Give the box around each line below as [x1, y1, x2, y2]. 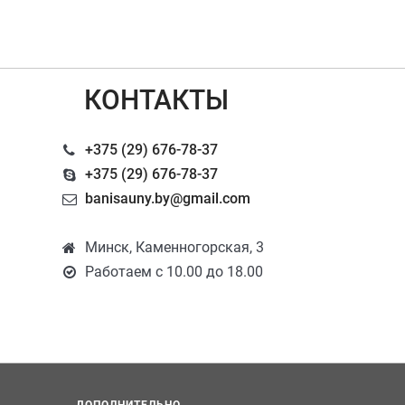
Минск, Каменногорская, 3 [85, 238, 264, 256]
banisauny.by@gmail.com [85, 189, 250, 207]
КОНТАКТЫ [84, 83, 229, 116]
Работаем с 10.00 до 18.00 [85, 262, 263, 280]
